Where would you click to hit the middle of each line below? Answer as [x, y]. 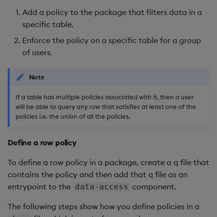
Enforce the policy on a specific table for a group [112, 40]
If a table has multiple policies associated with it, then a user [105, 97]
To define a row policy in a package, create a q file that [108, 163]
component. [154, 187]
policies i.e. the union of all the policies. [73, 116]
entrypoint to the [40, 187]
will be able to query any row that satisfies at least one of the [106, 107]
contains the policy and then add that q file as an [98, 175]
